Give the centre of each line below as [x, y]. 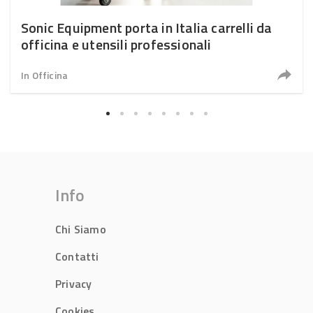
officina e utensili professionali [116, 44]
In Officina [45, 75]
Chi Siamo [81, 230]
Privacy [74, 284]
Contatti [77, 257]
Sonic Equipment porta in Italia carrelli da [147, 27]
